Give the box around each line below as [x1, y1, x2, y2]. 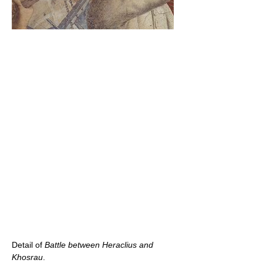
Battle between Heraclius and [45, 240, 153, 249]
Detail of [12, 240, 45, 249]
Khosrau [12, 252, 43, 262]
